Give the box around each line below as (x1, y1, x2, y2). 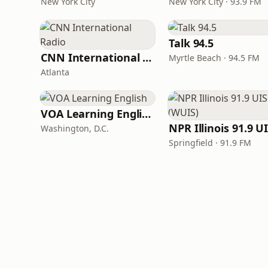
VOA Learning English (142, 106, 151, 121)
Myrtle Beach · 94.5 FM (169, 52, 260, 63)
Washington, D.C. (41, 123, 109, 134)
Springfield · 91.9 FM (169, 137, 251, 148)
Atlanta (41, 66, 69, 78)
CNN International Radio (142, 50, 152, 65)
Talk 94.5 (169, 36, 214, 50)
